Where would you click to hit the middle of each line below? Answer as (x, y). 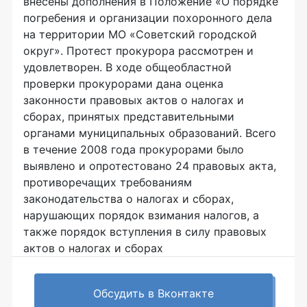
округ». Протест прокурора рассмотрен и (138, 51)
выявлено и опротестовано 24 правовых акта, (150, 166)
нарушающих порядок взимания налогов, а (141, 215)
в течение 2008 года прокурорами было (134, 149)
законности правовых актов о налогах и (134, 100)
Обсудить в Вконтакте (153, 293)
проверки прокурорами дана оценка (123, 84)
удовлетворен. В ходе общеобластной (127, 67)
